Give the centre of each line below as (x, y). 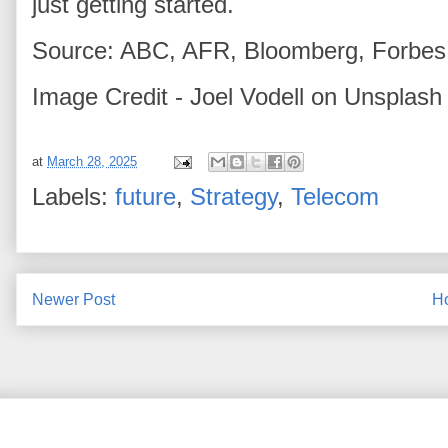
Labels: (73, 197)
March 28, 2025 (92, 161)
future (145, 197)
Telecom (335, 197)
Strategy (233, 197)
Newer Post (73, 300)
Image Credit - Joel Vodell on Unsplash (237, 97)
